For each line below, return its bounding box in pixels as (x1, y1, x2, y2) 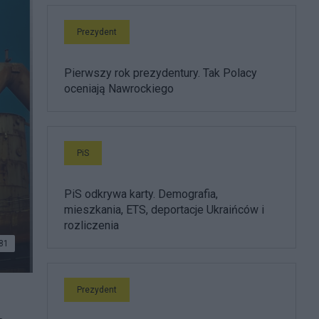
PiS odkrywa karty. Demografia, (64, 187, 218, 201)
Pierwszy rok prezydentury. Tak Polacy (64, 66, 257, 80)
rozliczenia (64, 219, 119, 232)
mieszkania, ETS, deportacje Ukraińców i (64, 203, 264, 216)
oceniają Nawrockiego (64, 82, 174, 95)
